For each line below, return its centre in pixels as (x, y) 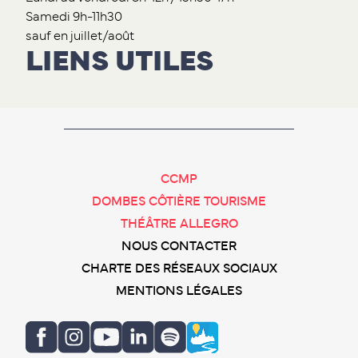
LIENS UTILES (119, 61)
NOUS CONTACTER (179, 246)
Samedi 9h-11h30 (74, 16)
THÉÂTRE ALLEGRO (179, 223)
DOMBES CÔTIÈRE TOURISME (179, 201)
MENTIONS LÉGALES (179, 290)
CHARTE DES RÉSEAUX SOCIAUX (179, 268)
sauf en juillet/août (80, 36)
